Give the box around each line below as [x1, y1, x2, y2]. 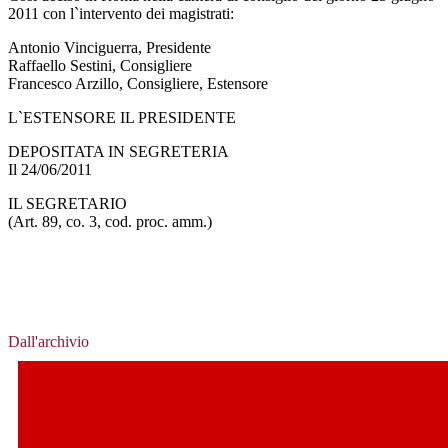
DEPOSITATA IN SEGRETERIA [8, 142, 229, 160]
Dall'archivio [8, 332, 89, 350]
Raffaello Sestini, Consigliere [8, 56, 192, 74]
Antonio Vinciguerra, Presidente [8, 38, 211, 56]
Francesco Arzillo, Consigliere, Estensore [8, 74, 268, 92]
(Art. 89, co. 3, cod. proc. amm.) [8, 212, 212, 230]
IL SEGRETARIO [8, 194, 127, 212]
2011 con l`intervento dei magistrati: [8, 4, 234, 22]
